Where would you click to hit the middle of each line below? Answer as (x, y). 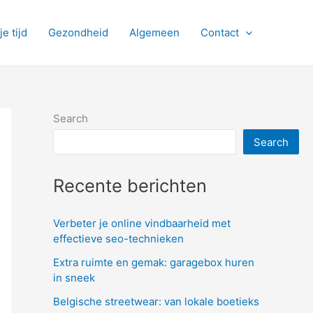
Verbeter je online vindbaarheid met (142, 223)
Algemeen (154, 32)
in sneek (74, 277)
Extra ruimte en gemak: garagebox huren (154, 262)
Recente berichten (130, 185)
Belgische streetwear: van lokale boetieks (156, 301)
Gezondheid (78, 32)
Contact (220, 32)
